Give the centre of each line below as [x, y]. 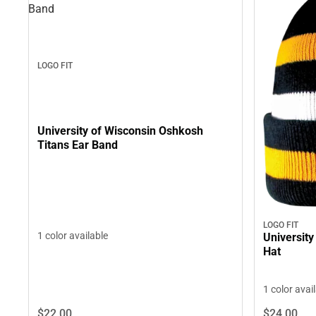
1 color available [73, 236]
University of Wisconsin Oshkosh [120, 131]
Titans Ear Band [78, 145]
